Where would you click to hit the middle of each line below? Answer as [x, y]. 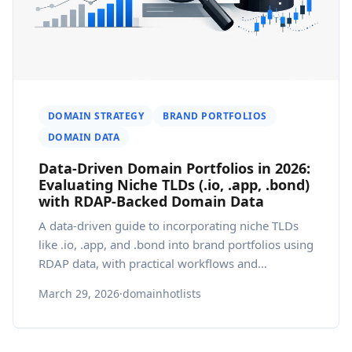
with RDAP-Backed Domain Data [151, 201]
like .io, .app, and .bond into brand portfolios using [176, 244]
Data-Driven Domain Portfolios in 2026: [174, 168]
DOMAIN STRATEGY [96, 116]
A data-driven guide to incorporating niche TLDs [169, 225]
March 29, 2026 [79, 293]
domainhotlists [162, 293]
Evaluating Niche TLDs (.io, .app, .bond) [174, 185]
